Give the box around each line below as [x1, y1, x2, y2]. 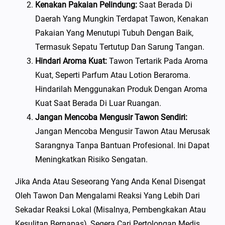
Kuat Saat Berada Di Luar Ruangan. [35, 98, 161, 108]
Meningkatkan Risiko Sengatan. [35, 155, 148, 164]
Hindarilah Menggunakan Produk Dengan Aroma [35, 84, 207, 94]
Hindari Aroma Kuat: [35, 56, 107, 66]
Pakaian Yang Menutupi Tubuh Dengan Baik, [35, 28, 193, 38]
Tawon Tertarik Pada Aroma [107, 56, 208, 66]
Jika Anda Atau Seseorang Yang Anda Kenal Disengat [15, 177, 205, 186]
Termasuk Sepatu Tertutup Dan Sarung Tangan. [35, 42, 204, 52]
